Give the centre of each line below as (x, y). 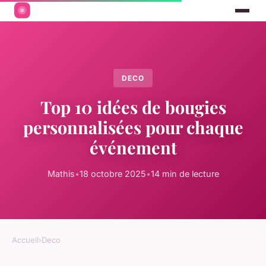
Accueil (25, 240)
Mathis (61, 174)
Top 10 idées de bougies (133, 107)
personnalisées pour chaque (133, 127)
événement (133, 148)
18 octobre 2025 (113, 174)
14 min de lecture (185, 174)
